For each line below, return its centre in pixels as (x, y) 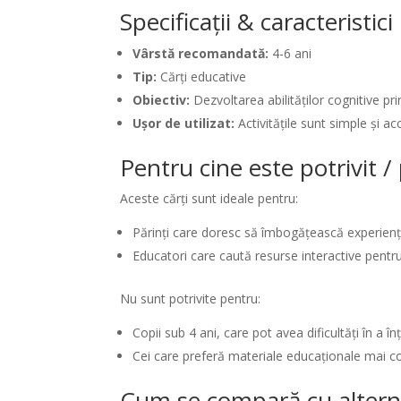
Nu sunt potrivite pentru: (191, 298)
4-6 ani (290, 53)
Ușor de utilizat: (184, 123)
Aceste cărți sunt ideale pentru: (209, 198)
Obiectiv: (162, 99)
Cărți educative (202, 76)
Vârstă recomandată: (201, 53)
